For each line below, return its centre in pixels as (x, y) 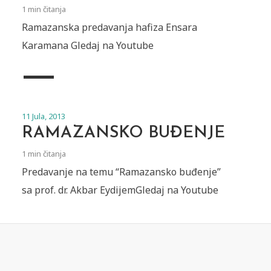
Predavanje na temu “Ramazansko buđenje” (121, 171)
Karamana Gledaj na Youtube (87, 45)
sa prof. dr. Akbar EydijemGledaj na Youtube (120, 190)
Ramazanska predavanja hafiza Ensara (109, 27)
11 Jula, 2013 (43, 116)
